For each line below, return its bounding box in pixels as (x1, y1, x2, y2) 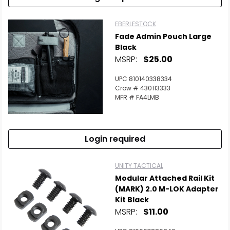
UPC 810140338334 (115, 74, 172, 83)
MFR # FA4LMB (115, 93, 159, 102)
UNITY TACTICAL (115, 161, 163, 170)
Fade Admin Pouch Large (115, 31, 212, 42)
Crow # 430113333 (115, 84, 170, 92)
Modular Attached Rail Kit (115, 173, 215, 183)
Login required (85, 133, 145, 145)
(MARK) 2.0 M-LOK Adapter (115, 184, 219, 194)
